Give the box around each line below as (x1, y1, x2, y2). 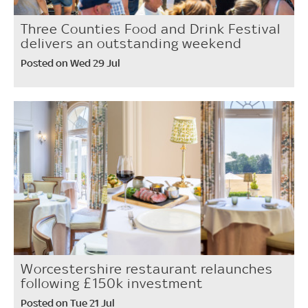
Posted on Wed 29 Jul (21, 56, 120, 69)
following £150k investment (21, 275, 203, 292)
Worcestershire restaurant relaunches (21, 261, 273, 278)
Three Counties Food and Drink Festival (21, 20, 280, 37)
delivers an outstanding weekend (21, 34, 242, 52)
